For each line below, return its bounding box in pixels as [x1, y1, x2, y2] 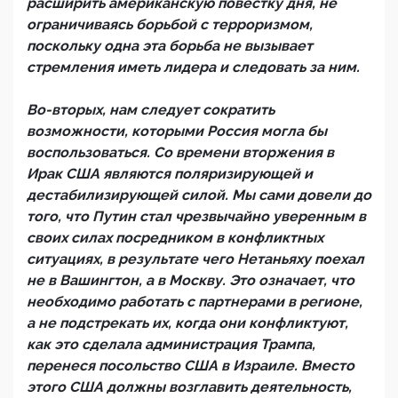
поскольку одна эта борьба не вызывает [27, 37, 313, 54]
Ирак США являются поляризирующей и [27, 165, 313, 182]
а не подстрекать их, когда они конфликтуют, [27, 314, 348, 331]
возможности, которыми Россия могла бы [27, 123, 327, 139]
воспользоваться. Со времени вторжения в [27, 144, 334, 161]
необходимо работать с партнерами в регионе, [27, 293, 362, 310]
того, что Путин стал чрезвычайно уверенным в [27, 208, 366, 225]
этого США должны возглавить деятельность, [27, 378, 352, 395]
